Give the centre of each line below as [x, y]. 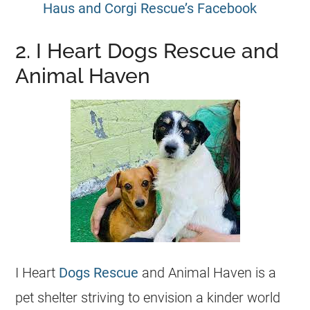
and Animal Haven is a [208, 272]
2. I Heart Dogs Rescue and [147, 51]
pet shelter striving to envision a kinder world [148, 297]
